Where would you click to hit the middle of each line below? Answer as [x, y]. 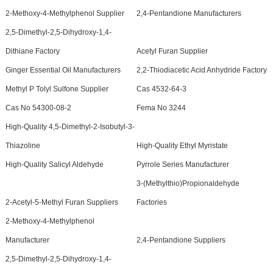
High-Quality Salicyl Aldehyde [54, 165]
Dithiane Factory [32, 51]
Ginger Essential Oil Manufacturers [63, 70]
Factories [151, 203]
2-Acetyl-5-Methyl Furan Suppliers [62, 203]
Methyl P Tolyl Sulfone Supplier [57, 89]
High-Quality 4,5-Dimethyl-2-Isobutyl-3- [70, 127]
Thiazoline [23, 146]
